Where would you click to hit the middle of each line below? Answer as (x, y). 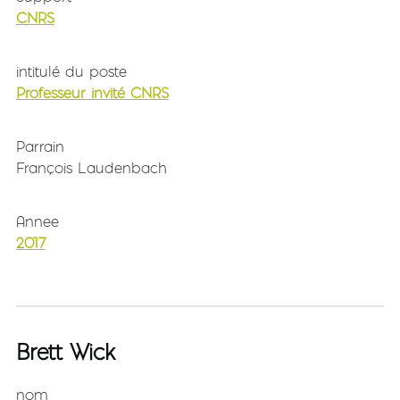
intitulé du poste (71, 71)
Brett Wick (66, 352)
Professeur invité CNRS (92, 92)
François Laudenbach (92, 167)
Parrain (40, 146)
